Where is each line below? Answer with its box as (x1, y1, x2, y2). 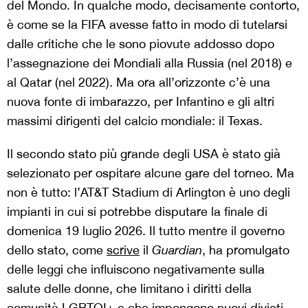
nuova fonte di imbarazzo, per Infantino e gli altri (7, 94, 274, 109)
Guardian (152, 243, 202, 258)
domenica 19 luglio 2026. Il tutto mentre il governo (7, 223, 285, 239)
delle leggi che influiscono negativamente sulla (7, 262, 265, 277)
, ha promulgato (202, 243, 289, 258)
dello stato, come (7, 243, 107, 258)
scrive (107, 243, 140, 258)
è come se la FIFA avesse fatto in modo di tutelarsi (7, 17, 287, 32)
